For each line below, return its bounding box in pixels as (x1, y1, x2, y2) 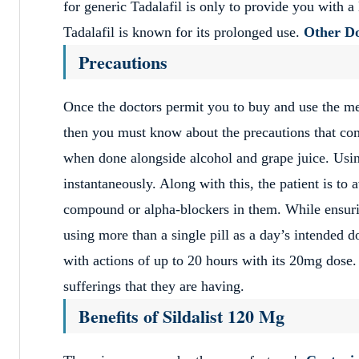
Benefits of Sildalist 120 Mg (79, 303, 284, 329)
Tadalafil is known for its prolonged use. (63, 24, 304, 40)
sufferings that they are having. (63, 278, 244, 294)
